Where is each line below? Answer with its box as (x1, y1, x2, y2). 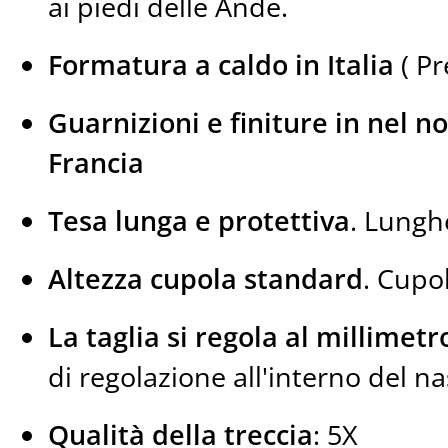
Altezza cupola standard (48, 260, 364, 298)
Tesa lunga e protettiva (48, 202, 351, 240)
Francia (48, 144, 145, 182)
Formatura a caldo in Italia (48, 46, 395, 84)
